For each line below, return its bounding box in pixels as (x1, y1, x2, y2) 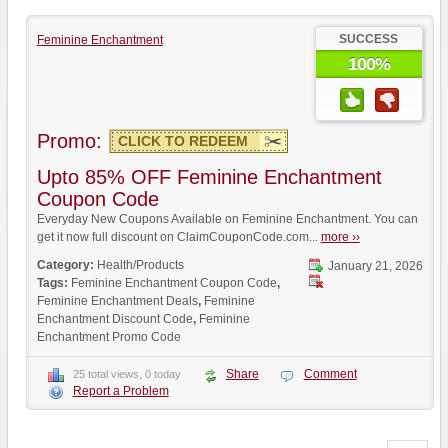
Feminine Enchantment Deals (36, 294, 198, 308)
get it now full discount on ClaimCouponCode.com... (36, 230, 321, 244)
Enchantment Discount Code (36, 312, 193, 326)
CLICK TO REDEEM (117, 133, 248, 149)
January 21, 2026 (327, 259, 423, 273)
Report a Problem (72, 384, 169, 398)
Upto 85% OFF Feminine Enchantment (36, 166, 382, 188)
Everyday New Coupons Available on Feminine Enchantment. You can (36, 212, 418, 226)
